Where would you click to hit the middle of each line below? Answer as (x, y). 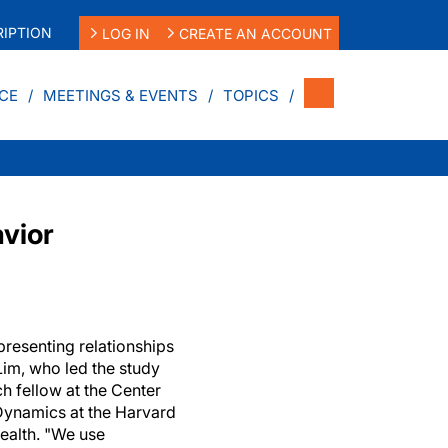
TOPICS (251, 95)
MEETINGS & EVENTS (120, 95)
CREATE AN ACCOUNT (256, 33)
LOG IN (125, 33)
